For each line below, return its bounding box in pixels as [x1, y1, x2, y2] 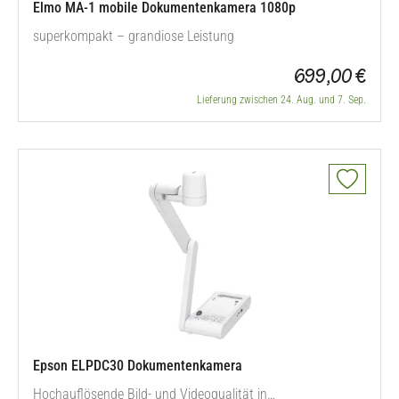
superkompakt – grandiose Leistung [33, 28, 234, 45]
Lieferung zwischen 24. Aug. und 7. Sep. [197, 94, 366, 106]
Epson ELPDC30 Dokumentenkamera [33, 357, 242, 374]
